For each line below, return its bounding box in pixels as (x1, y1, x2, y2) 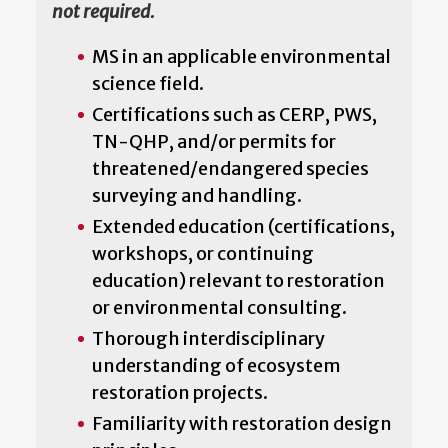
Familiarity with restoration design (92, 411, 392, 435)
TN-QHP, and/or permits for (92, 129, 336, 153)
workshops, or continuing (92, 241, 314, 265)
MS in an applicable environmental (92, 44, 391, 68)
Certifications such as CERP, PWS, (92, 102, 377, 126)
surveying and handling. (92, 183, 302, 207)
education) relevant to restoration (92, 268, 385, 292)
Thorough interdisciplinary (92, 326, 325, 350)
